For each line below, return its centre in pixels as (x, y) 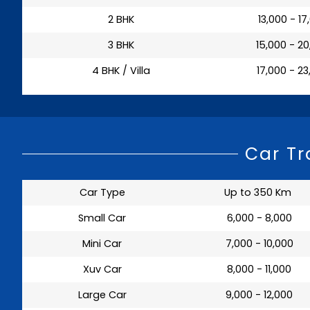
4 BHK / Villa (121, 70)
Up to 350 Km (258, 192)
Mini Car (102, 243)
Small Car (102, 218)
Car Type (102, 192)
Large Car (102, 294)
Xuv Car (102, 269)
